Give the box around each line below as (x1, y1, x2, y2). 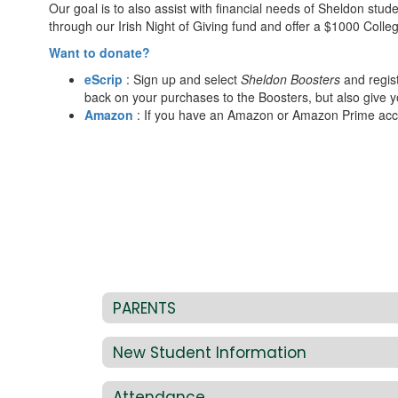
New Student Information (113, 341, 306, 363)
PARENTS (113, 297, 176, 319)
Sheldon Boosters (241, 70, 340, 88)
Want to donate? (49, 44, 150, 61)
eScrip (84, 70, 123, 88)
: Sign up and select (123, 70, 241, 88)
